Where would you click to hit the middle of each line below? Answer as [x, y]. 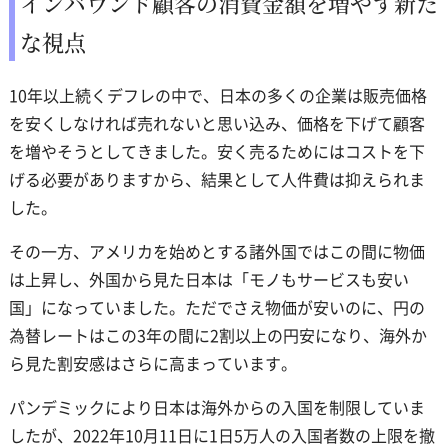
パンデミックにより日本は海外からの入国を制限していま [216, 407]
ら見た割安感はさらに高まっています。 [152, 363]
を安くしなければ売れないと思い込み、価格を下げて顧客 [216, 123]
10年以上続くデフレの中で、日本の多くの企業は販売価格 [217, 95]
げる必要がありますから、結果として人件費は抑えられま [216, 179]
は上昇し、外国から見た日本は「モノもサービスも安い [208, 279]
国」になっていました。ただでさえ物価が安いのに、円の [216, 307]
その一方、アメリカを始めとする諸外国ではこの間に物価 [216, 251]
